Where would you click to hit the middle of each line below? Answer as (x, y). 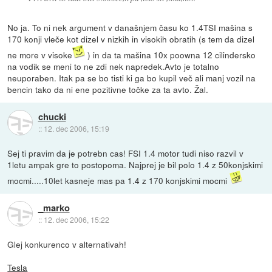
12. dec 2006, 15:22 (76, 220)
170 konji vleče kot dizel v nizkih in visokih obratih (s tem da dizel (131, 39)
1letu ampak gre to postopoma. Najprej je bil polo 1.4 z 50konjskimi (135, 164)
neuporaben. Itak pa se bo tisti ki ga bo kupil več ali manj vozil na (132, 77)
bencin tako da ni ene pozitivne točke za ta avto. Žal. (108, 89)
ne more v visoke (40, 54)
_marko (54, 208)
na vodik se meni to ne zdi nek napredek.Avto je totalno (114, 66)
